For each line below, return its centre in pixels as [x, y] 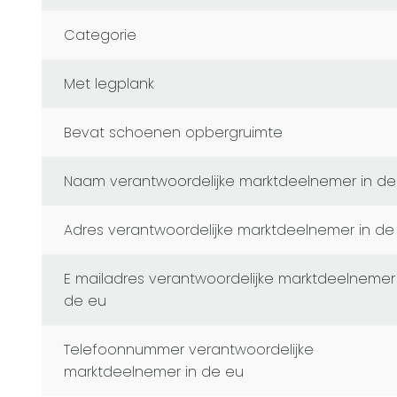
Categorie [106, 35]
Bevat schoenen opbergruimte [177, 133]
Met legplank [115, 84]
